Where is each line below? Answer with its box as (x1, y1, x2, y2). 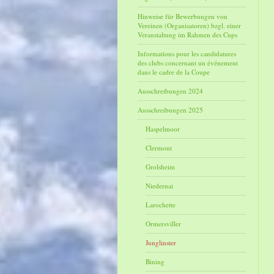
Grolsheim (145, 162, 175, 171)
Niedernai (145, 181, 173, 190)
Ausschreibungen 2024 (138, 86, 204, 95)
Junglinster (145, 238, 176, 247)
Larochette (145, 200, 176, 209)
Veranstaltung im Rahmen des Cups (138, 30, 238, 39)
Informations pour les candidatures (138, 49, 237, 58)
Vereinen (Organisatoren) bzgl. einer (138, 21, 242, 30)
